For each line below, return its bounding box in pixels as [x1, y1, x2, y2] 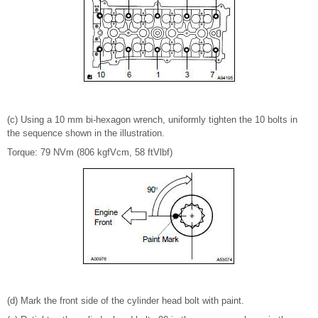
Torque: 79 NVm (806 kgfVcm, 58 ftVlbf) [7, 147, 172, 158]
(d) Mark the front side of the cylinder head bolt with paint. [7, 295, 244, 307]
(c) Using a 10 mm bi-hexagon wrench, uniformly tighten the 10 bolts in [7, 114, 297, 126]
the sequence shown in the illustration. [7, 128, 165, 139]
